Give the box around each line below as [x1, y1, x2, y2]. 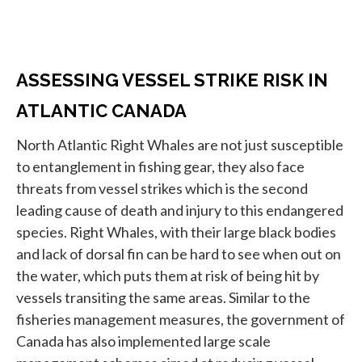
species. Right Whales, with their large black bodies [16, 223, 336, 242]
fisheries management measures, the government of [16, 310, 345, 329]
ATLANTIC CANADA [16, 100, 187, 122]
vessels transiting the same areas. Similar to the [16, 288, 310, 307]
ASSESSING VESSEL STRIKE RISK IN [16, 69, 328, 91]
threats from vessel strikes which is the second [16, 179, 308, 198]
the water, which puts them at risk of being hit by [16, 267, 319, 285]
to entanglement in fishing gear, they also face [16, 158, 305, 176]
